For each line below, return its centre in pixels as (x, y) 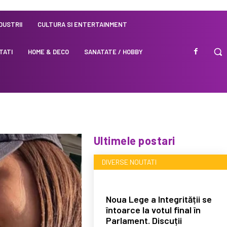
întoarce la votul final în (153, 210)
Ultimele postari (134, 140)
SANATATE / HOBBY (114, 52)
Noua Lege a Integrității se (159, 199)
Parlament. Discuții (144, 220)
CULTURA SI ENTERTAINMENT (83, 24)
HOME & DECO (49, 52)
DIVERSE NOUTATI (129, 162)
